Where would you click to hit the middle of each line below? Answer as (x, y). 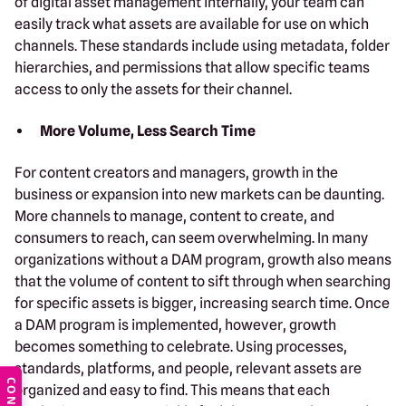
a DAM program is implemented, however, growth (175, 324)
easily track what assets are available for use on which (192, 24)
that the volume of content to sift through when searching (203, 281)
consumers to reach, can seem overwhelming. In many (191, 237)
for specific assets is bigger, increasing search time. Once (202, 303)
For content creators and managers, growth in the (176, 172)
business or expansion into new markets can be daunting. (199, 194)
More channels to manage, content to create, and (174, 216)
